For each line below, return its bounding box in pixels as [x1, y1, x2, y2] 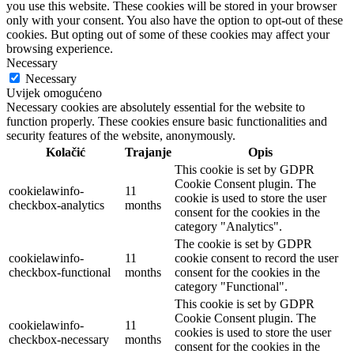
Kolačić [45, 145, 85, 159]
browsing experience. [6, 41, 113, 55]
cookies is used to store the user [175, 325, 331, 339]
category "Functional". [175, 279, 288, 293]
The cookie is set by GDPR [175, 236, 312, 250]
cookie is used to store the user [175, 190, 326, 205]
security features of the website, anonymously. [6, 128, 235, 142]
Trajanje [125, 145, 171, 159]
